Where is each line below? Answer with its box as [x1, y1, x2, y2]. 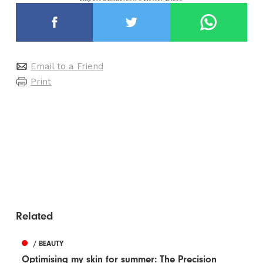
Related [16, 210, 53, 223]
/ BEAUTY [33, 239, 64, 248]
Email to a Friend [31, 60, 104, 72]
